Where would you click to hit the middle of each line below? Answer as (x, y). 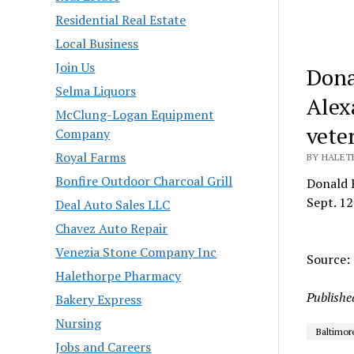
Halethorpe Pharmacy (119, 275)
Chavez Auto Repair (112, 228)
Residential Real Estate (121, 19)
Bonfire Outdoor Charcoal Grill (144, 181)
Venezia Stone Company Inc (136, 252)
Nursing (79, 323)
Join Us (75, 67)
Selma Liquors (96, 90)
